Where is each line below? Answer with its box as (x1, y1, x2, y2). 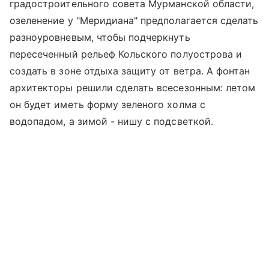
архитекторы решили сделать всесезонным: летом (10, 81, 256, 94)
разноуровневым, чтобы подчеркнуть (10, 31, 190, 43)
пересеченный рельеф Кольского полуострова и (10, 47, 243, 60)
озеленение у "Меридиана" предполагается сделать (10, 14, 259, 26)
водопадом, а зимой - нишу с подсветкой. (10, 115, 213, 127)
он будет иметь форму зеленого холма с (10, 98, 205, 110)
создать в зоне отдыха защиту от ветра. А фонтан (10, 64, 250, 77)
